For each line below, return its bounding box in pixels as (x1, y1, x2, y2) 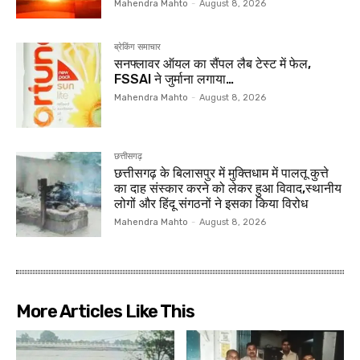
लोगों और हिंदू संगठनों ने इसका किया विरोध (114, 196, 309, 212)
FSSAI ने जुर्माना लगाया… (114, 71, 235, 87)
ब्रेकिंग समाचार (114, 41, 162, 52)
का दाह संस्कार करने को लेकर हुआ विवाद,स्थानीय (114, 181, 342, 197)
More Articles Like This (16, 301, 194, 323)
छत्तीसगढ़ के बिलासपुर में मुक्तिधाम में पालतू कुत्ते (114, 166, 329, 182)
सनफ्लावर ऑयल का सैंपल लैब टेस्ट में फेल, (114, 55, 312, 72)
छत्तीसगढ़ (114, 151, 143, 162)
